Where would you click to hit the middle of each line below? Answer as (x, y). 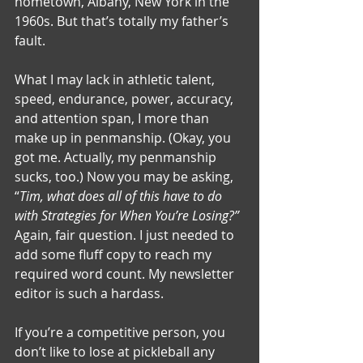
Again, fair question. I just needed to (126, 235)
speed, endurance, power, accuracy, (126, 98)
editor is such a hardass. (89, 293)
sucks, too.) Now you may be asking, (126, 176)
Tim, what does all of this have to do (122, 196)
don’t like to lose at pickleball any (116, 351)
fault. (30, 40)
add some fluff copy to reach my (115, 254)
